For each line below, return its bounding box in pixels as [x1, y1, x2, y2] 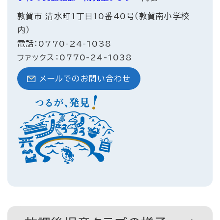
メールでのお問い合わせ [39, 74, 131, 82]
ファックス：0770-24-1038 [17, 53, 133, 61]
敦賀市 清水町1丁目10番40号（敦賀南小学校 [17, 12, 190, 20]
